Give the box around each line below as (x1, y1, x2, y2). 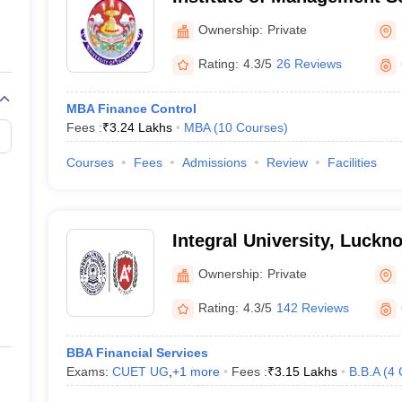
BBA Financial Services (66, 345, 208, 360)
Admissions (181, 155, 247, 170)
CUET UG (111, 364, 169, 379)
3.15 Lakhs (274, 364, 337, 379)
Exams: (66, 364, 112, 379)
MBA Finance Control (66, 101, 197, 116)
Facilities (327, 155, 377, 170)
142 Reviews (275, 301, 349, 315)
